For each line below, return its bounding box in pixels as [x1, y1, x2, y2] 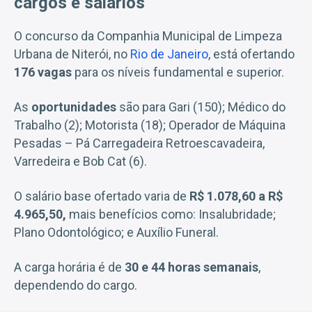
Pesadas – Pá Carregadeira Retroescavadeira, [14, 135, 265, 150]
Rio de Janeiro [130, 46, 208, 61]
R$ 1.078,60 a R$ [189, 188, 283, 203]
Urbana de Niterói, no [14, 46, 130, 61]
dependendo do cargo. [14, 277, 137, 292]
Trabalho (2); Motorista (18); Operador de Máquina [14, 117, 286, 132]
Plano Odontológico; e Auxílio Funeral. [14, 224, 219, 240]
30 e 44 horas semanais [125, 259, 258, 274]
